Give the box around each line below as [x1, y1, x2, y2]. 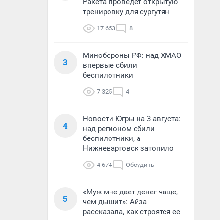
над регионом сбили [83, 124, 155, 133]
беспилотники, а [83, 134, 140, 143]
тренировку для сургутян [83, 7, 169, 16]
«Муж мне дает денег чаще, [83, 188, 178, 196]
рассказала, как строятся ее [83, 207, 180, 216]
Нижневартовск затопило [83, 144, 174, 153]
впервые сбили [83, 61, 137, 70]
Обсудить [126, 161, 154, 168]
